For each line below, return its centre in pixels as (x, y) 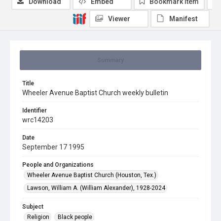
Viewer (119, 19)
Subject (33, 207)
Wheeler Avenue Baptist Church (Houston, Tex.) (92, 175)
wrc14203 (38, 120)
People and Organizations (58, 165)
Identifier (35, 110)
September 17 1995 (53, 147)
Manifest (184, 19)
